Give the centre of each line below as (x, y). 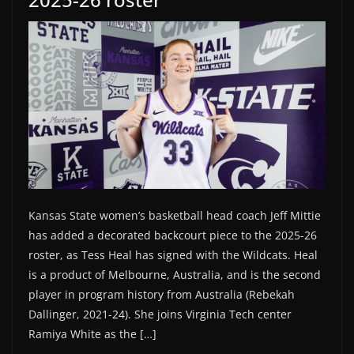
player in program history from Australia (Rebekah (162, 294)
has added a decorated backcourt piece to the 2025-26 (173, 235)
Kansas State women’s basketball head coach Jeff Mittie (175, 215)
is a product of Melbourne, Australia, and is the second (175, 274)
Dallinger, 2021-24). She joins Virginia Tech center (160, 314)
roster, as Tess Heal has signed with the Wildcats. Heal (173, 254)
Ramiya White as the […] (92, 333)
